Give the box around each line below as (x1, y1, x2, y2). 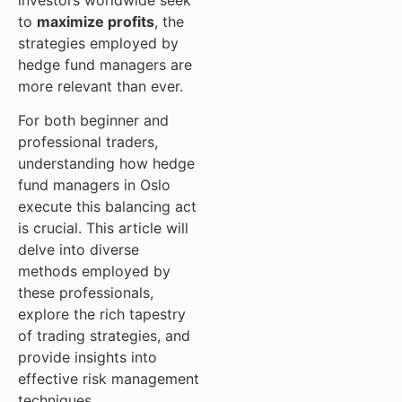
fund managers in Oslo (18, 176, 170, 195)
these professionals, (18, 284, 153, 302)
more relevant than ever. (18, 77, 183, 95)
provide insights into (18, 348, 157, 367)
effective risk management (18, 370, 199, 389)
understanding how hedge (18, 154, 195, 173)
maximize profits (37, 13, 154, 31)
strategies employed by (18, 34, 179, 52)
